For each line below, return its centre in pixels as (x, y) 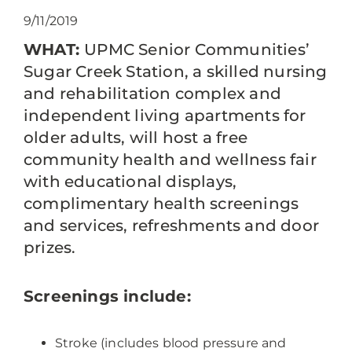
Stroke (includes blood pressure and (171, 343)
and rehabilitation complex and (153, 93)
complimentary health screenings (161, 203)
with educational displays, (130, 181)
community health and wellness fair (170, 159)
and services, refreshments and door (172, 225)
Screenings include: (107, 296)
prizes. (52, 247)
